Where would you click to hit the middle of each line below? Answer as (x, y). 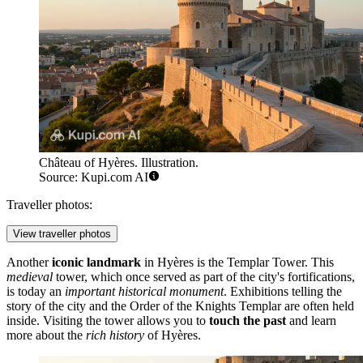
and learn (311, 321)
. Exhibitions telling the (283, 292)
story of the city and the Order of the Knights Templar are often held (180, 306)
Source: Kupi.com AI (94, 177)
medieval (30, 277)
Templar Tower (266, 263)
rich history (115, 335)
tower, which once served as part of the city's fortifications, (204, 277)
